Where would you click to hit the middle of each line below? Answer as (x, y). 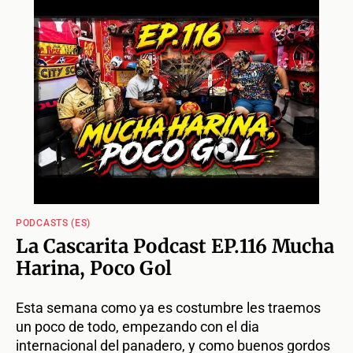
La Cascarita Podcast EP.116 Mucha (175, 247)
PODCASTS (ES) (54, 223)
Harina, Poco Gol (94, 269)
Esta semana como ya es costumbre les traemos (168, 308)
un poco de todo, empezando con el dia (137, 327)
